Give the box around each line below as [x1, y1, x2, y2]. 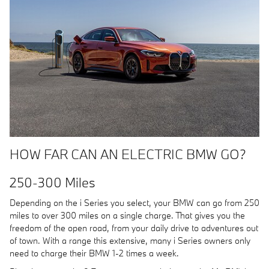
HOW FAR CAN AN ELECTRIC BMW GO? [10, 145, 246, 163]
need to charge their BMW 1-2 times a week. [10, 247, 179, 259]
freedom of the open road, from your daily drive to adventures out [10, 222, 258, 234]
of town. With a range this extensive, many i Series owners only [10, 235, 250, 246]
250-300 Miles [10, 173, 95, 191]
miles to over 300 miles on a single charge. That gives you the [10, 210, 245, 221]
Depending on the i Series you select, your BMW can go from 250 [10, 197, 259, 208]
